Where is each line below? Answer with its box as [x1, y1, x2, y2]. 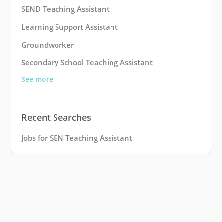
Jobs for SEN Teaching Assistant [21, 133, 132, 143]
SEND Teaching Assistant [21, 4, 110, 14]
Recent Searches [21, 111, 91, 124]
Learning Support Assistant [21, 22, 118, 32]
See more [21, 74, 53, 84]
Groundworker [21, 40, 74, 50]
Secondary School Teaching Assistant [21, 57, 153, 68]
